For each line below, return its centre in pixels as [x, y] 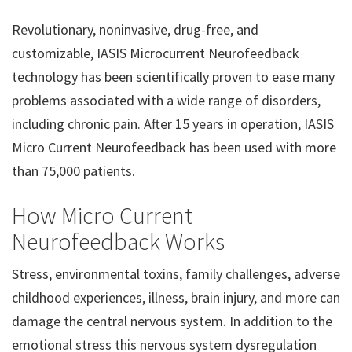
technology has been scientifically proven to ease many [173, 77]
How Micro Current [102, 215]
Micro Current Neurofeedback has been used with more [174, 147]
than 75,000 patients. [73, 171]
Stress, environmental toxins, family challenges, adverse [176, 274]
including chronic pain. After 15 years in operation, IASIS [173, 124]
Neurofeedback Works [118, 241]
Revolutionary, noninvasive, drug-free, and [135, 29]
